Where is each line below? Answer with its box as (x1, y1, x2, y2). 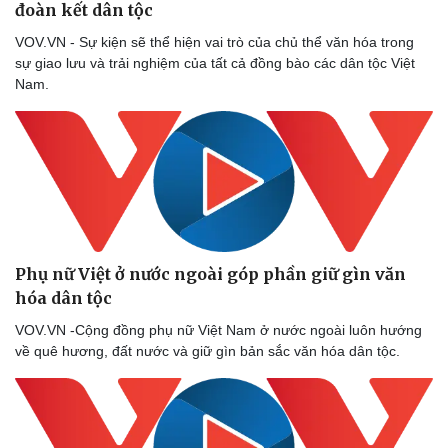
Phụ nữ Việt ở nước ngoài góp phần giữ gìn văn (15, 263, 406, 284)
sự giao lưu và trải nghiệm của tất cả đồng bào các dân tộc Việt (15, 55, 415, 72)
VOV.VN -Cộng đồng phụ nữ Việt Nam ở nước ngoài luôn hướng (15, 321, 422, 338)
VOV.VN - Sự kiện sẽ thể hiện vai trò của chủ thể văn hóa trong (15, 34, 414, 51)
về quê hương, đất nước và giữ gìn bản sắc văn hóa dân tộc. (15, 342, 400, 359)
